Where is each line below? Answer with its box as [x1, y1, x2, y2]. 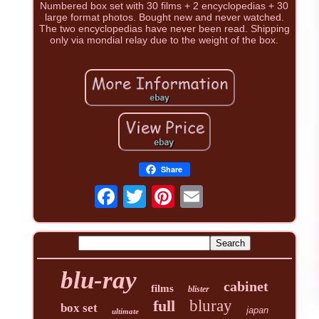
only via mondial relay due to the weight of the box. [50, 34, 279, 46]
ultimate [111, 306, 139, 315]
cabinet [223, 278, 268, 294]
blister [187, 283, 209, 294]
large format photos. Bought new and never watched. [44, 11, 284, 23]
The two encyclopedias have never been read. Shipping [38, 23, 290, 35]
